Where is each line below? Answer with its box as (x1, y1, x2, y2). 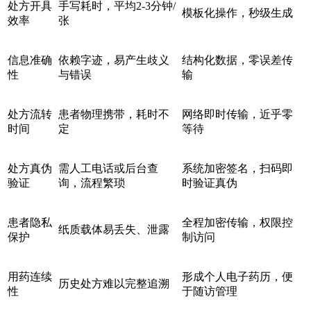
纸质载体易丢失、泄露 (58, 223, 169, 235)
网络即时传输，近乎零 (182, 108, 293, 120)
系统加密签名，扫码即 (182, 162, 293, 174)
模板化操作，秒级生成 (182, 6, 293, 19)
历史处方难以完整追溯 (58, 277, 169, 289)
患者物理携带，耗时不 (58, 108, 169, 120)
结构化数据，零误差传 (182, 53, 293, 66)
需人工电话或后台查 (58, 162, 158, 174)
